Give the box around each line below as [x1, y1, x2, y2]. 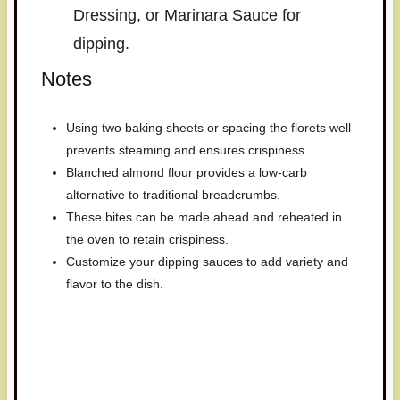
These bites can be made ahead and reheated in [66, 210, 343, 225]
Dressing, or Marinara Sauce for [72, 6, 301, 25]
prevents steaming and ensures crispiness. [66, 143, 309, 158]
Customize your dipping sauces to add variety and [66, 254, 349, 270]
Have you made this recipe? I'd [43, 328, 357, 353]
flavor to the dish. [66, 277, 164, 292]
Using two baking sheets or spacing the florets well [66, 121, 352, 136]
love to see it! [131, 360, 269, 385]
